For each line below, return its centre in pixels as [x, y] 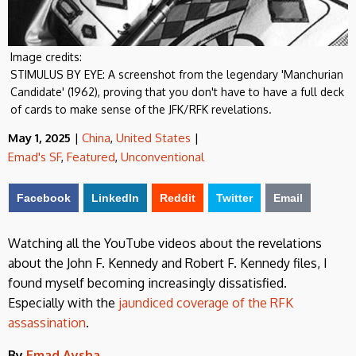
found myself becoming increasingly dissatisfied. [147, 282]
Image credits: [46, 56]
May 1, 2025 [39, 137]
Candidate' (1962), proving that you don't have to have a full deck [177, 91]
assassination [47, 322]
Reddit [178, 197]
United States [153, 137]
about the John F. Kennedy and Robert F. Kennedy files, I [168, 263]
